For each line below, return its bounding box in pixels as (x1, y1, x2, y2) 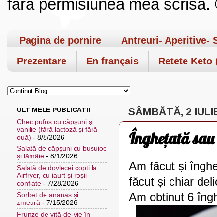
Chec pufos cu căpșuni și (17, 118, 93, 125)
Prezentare (17, 55, 66, 66)
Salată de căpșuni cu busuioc (17, 145, 107, 153)
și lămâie (17, 153, 44, 160)
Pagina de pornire (19, 34, 101, 46)
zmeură (17, 199, 40, 206)
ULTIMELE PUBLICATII (17, 106, 90, 113)
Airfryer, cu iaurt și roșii (17, 172, 87, 180)
